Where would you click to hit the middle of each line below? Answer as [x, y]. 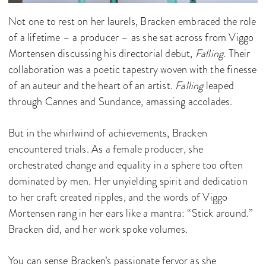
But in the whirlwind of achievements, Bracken [108, 133]
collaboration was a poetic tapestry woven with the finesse [133, 69]
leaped [219, 85]
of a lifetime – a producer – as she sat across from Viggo [131, 37]
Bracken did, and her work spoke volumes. [98, 229]
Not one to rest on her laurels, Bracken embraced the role [132, 21]
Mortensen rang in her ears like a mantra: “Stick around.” [131, 213]
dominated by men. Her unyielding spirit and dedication [128, 181]
